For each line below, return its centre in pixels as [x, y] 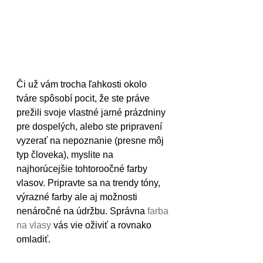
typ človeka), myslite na [66, 155]
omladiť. [33, 240]
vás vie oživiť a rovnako [102, 225]
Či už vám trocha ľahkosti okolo [83, 85]
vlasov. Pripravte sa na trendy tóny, [90, 183]
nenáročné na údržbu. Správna [82, 211]
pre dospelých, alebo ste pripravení [90, 127]
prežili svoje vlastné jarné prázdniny [92, 113]
